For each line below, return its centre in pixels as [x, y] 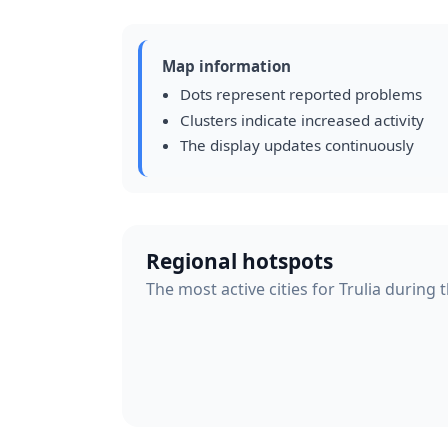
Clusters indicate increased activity [301, 119]
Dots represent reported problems [300, 94]
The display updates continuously [296, 145]
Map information [226, 66]
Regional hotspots [239, 260]
